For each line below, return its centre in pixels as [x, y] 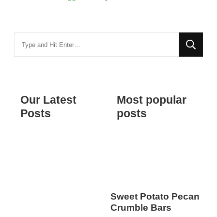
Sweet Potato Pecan [155, 197]
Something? [35, 67]
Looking [28, 39]
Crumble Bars [141, 208]
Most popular [151, 100]
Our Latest [48, 100]
